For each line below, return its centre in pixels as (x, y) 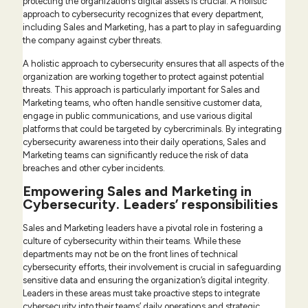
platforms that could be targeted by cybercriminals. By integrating (152, 129)
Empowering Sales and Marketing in (137, 191)
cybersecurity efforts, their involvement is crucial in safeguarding (152, 267)
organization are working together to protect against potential (143, 77)
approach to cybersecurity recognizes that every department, (143, 14)
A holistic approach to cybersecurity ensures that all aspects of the (153, 64)
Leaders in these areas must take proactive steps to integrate (141, 294)
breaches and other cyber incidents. (94, 168)
